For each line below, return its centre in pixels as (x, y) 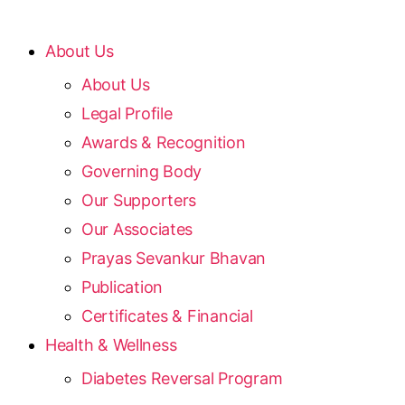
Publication (122, 287)
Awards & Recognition (164, 142)
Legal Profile (127, 113)
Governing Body (142, 171)
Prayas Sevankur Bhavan (174, 258)
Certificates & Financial (167, 316)
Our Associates (137, 229)
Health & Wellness (111, 345)
